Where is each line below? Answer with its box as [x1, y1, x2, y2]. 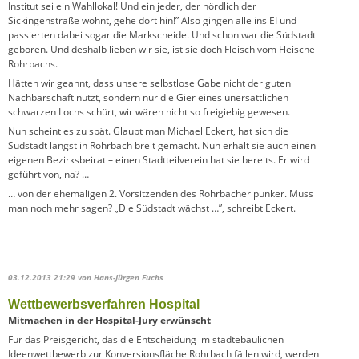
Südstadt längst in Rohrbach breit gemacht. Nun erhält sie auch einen [8, 139, 316, 153]
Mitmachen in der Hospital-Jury [8, 313, 160, 328]
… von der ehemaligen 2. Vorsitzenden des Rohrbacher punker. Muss [8, 187, 313, 201]
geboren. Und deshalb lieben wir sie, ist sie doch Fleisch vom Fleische [8, 42, 315, 57]
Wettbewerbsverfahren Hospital [8, 297, 200, 312]
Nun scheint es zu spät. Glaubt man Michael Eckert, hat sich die [8, 124, 288, 139]
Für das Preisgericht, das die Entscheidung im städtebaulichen [8, 333, 284, 347]
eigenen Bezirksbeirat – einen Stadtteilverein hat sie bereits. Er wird [8, 153, 309, 167]
